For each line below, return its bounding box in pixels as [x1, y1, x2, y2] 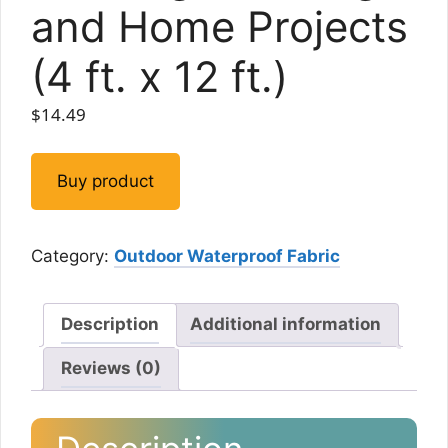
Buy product [57, 170, 154, 191]
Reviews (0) [61, 358, 161, 379]
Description [61, 314, 159, 335]
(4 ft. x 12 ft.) [31, 51, 288, 103]
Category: [31, 245, 114, 266]
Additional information [190, 314, 381, 335]
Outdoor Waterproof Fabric [114, 245, 340, 266]
